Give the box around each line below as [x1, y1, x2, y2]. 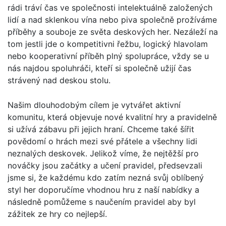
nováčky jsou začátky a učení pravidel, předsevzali [8, 160, 202, 171]
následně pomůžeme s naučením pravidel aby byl [8, 196, 196, 207]
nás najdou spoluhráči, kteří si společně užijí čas [8, 63, 191, 73]
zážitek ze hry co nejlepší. [8, 208, 107, 219]
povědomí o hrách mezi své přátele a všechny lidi [8, 136, 197, 146]
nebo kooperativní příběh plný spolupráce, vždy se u [8, 50, 209, 61]
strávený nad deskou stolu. [8, 75, 110, 85]
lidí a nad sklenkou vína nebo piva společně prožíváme [8, 14, 217, 25]
